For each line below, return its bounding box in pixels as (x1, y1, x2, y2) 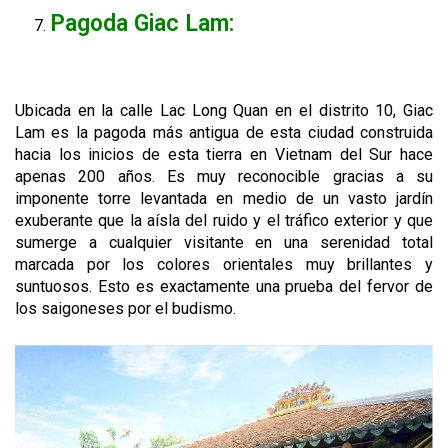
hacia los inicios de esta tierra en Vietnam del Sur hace (15, 144, 433, 164)
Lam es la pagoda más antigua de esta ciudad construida (15, 122, 433, 142)
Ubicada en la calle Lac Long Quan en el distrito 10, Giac (15, 100, 433, 120)
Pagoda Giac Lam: (50, 9, 234, 37)
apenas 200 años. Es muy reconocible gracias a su (15, 166, 433, 186)
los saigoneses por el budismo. (15, 298, 236, 318)
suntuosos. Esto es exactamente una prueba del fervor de (15, 276, 433, 296)
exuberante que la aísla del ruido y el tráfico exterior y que (15, 210, 433, 230)
